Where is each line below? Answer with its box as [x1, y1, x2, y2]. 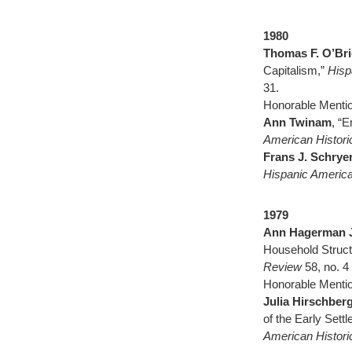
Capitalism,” [263, 64, 328, 77]
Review [263, 260, 305, 273]
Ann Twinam [263, 115, 332, 129]
